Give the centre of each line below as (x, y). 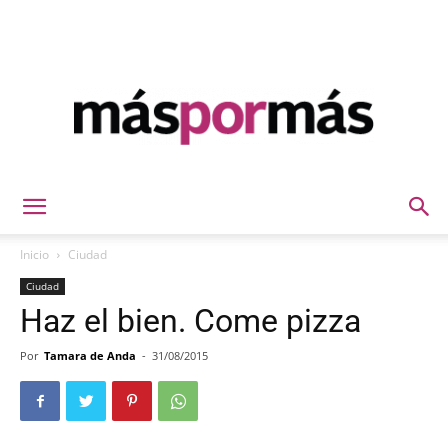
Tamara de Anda (90, 355)
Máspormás (260, 188)
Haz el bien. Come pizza (190, 321)
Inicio (34, 254)
